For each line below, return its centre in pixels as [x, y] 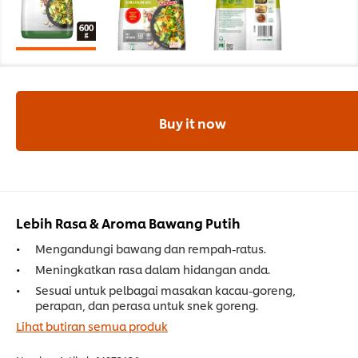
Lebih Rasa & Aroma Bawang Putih [128, 223]
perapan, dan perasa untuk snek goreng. [147, 305]
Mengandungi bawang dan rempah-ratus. [151, 249]
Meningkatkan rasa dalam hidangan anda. [153, 269]
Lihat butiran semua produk [92, 326]
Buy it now [193, 122]
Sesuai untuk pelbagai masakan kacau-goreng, [165, 290]
